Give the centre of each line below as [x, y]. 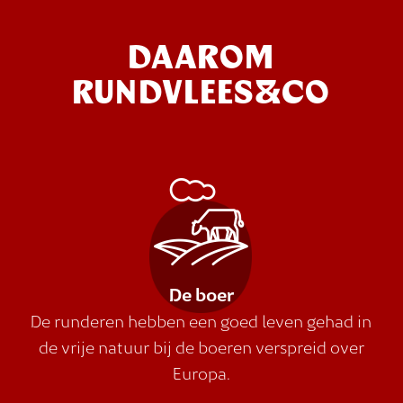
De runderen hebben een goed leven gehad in [201, 323]
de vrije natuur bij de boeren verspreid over [201, 349]
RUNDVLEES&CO [201, 94]
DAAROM [201, 58]
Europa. [201, 376]
